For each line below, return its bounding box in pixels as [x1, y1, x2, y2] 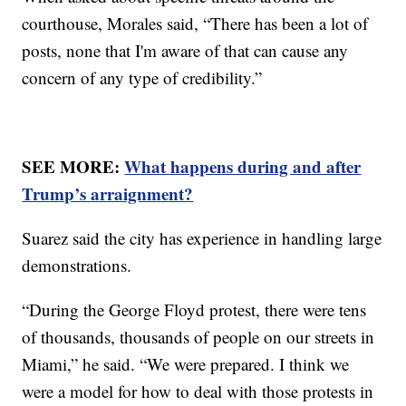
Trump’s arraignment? [22, 180, 194, 206]
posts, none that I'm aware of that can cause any [22, 38, 349, 62]
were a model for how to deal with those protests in [22, 379, 374, 402]
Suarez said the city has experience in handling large [22, 226, 382, 249]
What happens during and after [124, 153, 362, 179]
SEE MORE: [22, 153, 125, 179]
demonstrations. [22, 253, 138, 276]
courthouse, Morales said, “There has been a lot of [22, 11, 369, 34]
